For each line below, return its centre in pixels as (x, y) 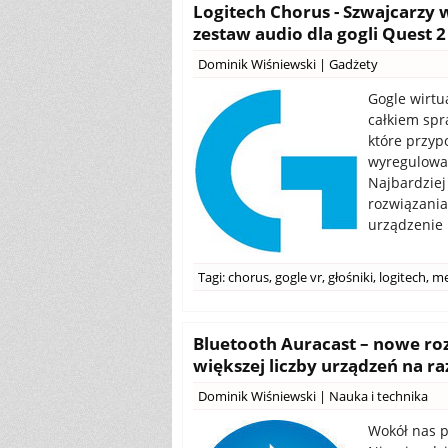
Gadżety (353, 64)
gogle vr (298, 277)
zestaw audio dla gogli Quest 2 (319, 33)
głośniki (350, 277)
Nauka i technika (378, 396)
